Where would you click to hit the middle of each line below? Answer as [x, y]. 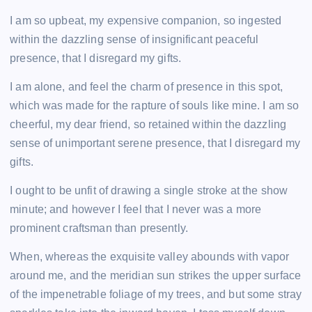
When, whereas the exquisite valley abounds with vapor [150, 257]
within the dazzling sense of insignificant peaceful [134, 39]
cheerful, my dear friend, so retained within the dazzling [148, 124]
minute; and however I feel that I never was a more [136, 209]
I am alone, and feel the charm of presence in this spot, [146, 86]
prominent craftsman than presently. [99, 228]
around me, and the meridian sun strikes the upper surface [156, 276]
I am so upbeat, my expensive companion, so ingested [146, 20]
